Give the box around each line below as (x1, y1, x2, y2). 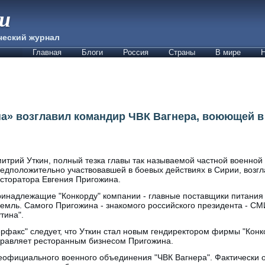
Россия (123, 48, 148, 57)
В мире (215, 48, 241, 57)
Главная (33, 48, 62, 57)
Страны (169, 48, 195, 57)
